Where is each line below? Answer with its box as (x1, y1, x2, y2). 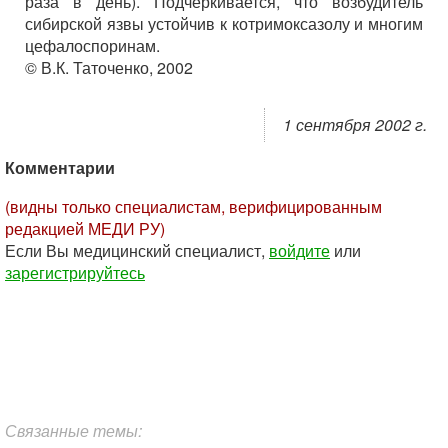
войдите (269, 239, 330, 262)
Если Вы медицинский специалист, (5, 239, 269, 262)
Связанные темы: (5, 419, 142, 442)
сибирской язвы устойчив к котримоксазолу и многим (25, 12, 423, 35)
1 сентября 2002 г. (283, 113, 427, 136)
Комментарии (5, 156, 115, 179)
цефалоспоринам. (25, 34, 160, 57)
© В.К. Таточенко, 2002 (25, 56, 193, 79)
